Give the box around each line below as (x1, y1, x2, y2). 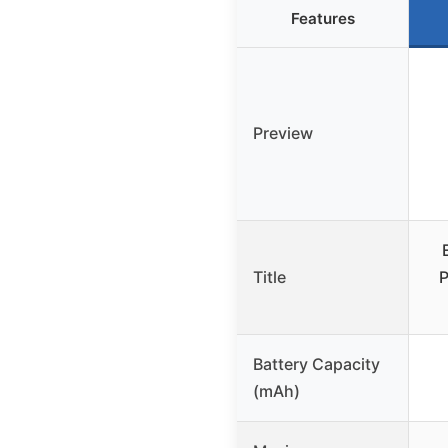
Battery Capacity (253, 354, 380, 375)
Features (290, 9, 355, 29)
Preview (253, 123, 313, 144)
